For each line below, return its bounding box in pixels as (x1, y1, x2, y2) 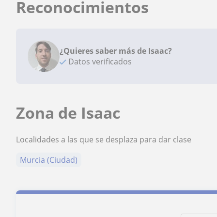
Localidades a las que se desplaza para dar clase (16, 134, 192, 145)
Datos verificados (66, 56, 132, 67)
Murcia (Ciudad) (20, 155, 78, 165)
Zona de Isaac (16, 102, 121, 123)
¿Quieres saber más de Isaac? (60, 46, 172, 56)
